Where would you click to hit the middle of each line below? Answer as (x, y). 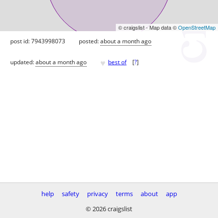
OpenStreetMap (197, 27)
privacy (97, 194)
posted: (90, 41)
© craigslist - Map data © (148, 27)
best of (117, 62)
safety (70, 194)
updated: (23, 62)
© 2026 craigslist (109, 209)
